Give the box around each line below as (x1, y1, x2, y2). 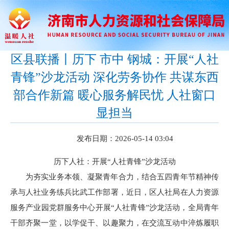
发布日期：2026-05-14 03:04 (76, 134, 173, 143)
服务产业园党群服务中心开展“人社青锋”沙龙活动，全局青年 (10, 203, 219, 212)
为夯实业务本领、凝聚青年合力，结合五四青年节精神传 (26, 173, 219, 181)
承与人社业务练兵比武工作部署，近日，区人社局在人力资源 (10, 188, 219, 196)
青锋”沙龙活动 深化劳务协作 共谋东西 (10, 71, 219, 84)
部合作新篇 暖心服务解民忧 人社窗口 (13, 88, 216, 102)
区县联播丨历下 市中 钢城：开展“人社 (10, 53, 219, 66)
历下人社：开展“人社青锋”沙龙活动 (53, 157, 176, 166)
